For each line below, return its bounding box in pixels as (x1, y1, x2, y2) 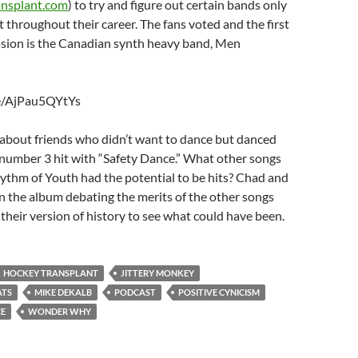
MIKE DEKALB (34, 287, 92, 298)
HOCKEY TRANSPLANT (3, 268, 98, 279)
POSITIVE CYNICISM (178, 287, 260, 298)
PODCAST (114, 287, 156, 298)
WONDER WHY (28, 306, 91, 317)
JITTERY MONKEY (121, 268, 194, 279)
